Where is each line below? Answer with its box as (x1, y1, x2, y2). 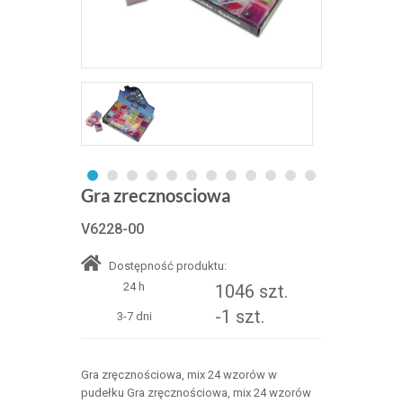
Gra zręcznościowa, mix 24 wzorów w (80, 368, 277, 381)
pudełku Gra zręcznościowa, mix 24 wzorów (80, 386, 311, 399)
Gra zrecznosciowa (80, 184, 230, 206)
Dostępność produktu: (105, 259, 227, 273)
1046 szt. (214, 281, 288, 302)
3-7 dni (116, 309, 152, 323)
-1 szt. (214, 306, 264, 327)
